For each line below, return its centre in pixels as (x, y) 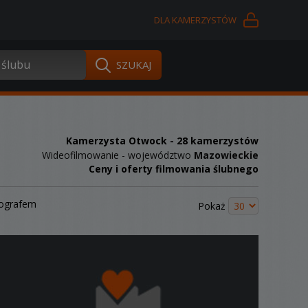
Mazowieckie (226, 155)
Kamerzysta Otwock (117, 141)
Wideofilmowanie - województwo (118, 155)
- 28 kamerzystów (213, 141)
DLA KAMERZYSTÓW (195, 20)
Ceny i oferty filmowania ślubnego (174, 169)
